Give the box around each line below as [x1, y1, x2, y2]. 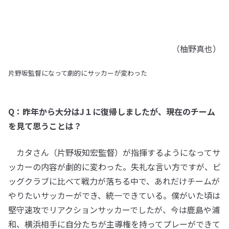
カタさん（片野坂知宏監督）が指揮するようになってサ [8, 146, 220, 158]
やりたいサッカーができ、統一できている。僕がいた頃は [8, 189, 220, 201]
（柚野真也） [172, 42, 221, 55]
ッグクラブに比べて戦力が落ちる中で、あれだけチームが [8, 174, 220, 187]
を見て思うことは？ [8, 119, 82, 132]
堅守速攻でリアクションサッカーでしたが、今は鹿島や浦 [8, 203, 220, 216]
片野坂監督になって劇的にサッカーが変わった [8, 67, 147, 78]
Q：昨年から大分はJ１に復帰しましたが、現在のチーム [8, 105, 215, 118]
